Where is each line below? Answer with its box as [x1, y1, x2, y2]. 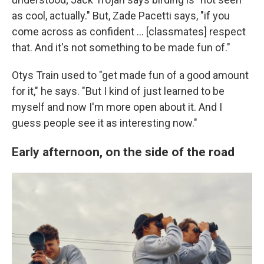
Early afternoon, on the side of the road [12, 144, 235, 159]
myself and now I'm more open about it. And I [12, 100, 222, 113]
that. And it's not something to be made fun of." [12, 41, 230, 54]
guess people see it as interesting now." [12, 116, 197, 129]
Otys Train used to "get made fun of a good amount [12, 68, 249, 81]
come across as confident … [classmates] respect [12, 25, 246, 38]
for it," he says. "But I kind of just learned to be [12, 84, 225, 97]
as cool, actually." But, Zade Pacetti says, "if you [12, 9, 230, 22]
